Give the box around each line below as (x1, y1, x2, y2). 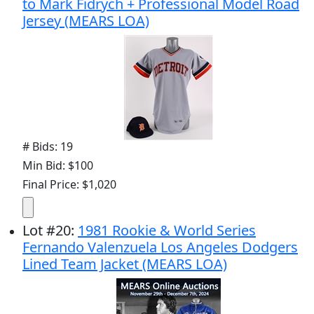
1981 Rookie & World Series (78, 220, 256, 240)
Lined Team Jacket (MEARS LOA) (22, 254, 227, 273)
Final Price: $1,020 (22, 176, 116, 192)
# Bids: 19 (22, 138, 73, 154)
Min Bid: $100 (22, 157, 93, 173)
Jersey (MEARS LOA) (22, 11, 149, 30)
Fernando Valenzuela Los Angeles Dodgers (22, 237, 298, 257)
